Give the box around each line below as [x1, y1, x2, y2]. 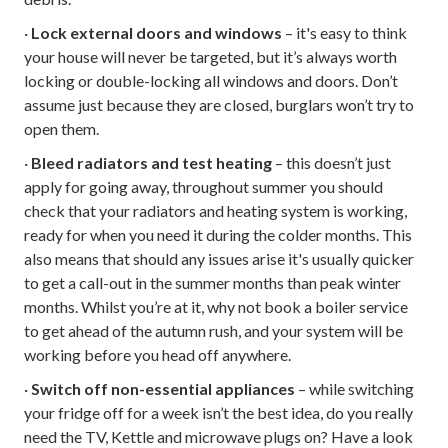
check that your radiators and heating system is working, [24, 201, 407, 220]
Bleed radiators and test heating [31, 153, 272, 172]
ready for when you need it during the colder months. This [24, 225, 412, 244]
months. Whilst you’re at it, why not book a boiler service [24, 297, 408, 316]
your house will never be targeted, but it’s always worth [24, 47, 397, 66]
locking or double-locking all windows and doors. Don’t [24, 71, 398, 90]
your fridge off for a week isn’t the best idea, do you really [24, 403, 413, 422]
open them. [24, 119, 99, 138]
